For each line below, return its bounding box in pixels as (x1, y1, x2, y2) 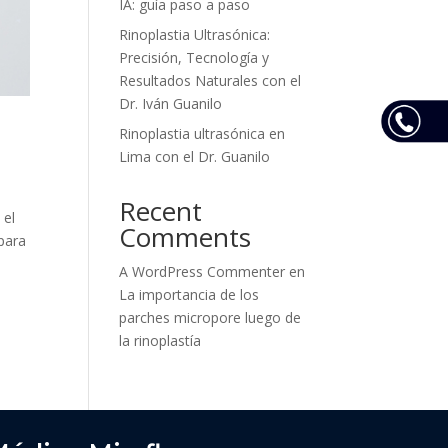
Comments (119, 218, 252, 255)
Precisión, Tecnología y (119, 47, 270, 67)
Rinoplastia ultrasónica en (119, 123, 286, 143)
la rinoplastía (119, 330, 202, 350)
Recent (119, 192, 203, 229)
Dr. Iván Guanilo (119, 93, 223, 113)
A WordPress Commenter (119, 261, 286, 281)
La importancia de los (119, 284, 260, 304)
